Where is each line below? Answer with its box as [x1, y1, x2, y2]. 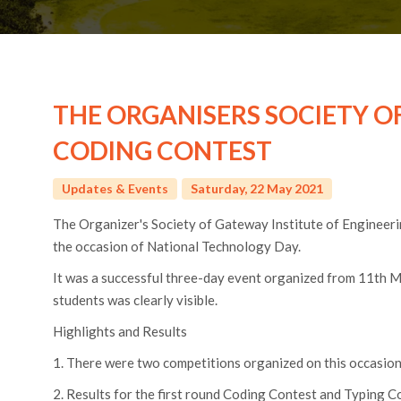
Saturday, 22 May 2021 [191, 180, 323, 196]
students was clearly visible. [53, 291, 218, 308]
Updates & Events [62, 180, 168, 196]
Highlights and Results [53, 322, 187, 339]
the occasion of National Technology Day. [53, 237, 301, 254]
